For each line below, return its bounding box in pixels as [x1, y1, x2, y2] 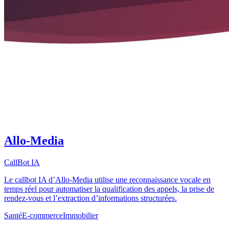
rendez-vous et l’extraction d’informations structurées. [4, 194, 177, 203]
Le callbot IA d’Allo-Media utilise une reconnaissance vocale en [4, 175, 211, 185]
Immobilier [63, 211, 98, 220]
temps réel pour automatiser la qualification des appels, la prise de [4, 185, 214, 194]
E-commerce [22, 211, 63, 220]
